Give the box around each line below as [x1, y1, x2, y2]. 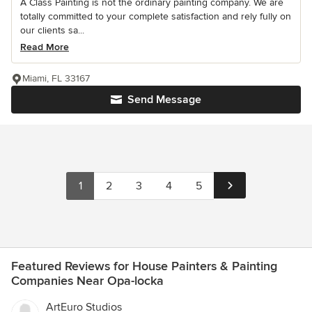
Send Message [127, 93, 201, 107]
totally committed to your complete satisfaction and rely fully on [20, 10, 291, 23]
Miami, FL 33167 [22, 72, 90, 85]
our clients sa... [20, 24, 84, 37]
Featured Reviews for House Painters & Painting [11, 258, 277, 274]
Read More [20, 41, 69, 54]
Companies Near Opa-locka [11, 273, 164, 289]
